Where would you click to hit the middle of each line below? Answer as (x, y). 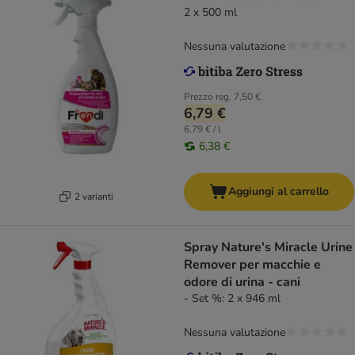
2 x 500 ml (210, 13)
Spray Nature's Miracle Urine (268, 248)
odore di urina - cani (242, 282)
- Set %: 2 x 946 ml (232, 299)
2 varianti (94, 196)
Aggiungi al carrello (279, 192)
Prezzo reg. (208, 97)
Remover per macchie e (252, 265)
